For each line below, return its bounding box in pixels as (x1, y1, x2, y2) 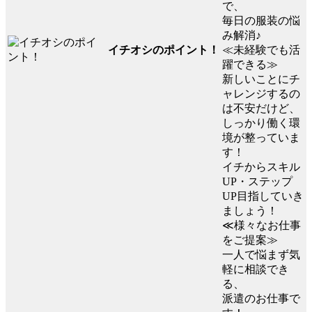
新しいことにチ (222, 73, 300, 86)
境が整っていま (222, 132, 300, 144)
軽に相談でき (222, 263, 289, 276)
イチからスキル (222, 161, 300, 173)
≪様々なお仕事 (222, 219, 301, 232)
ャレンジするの (222, 88, 300, 100)
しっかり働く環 (222, 117, 300, 130)
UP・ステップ (222, 175, 292, 188)
